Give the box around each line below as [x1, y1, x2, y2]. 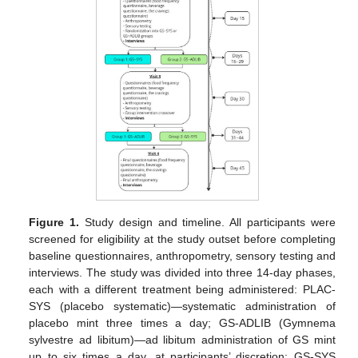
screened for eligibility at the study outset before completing [29, 232, 336, 245]
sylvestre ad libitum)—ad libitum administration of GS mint [29, 332, 336, 346]
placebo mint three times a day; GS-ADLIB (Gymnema [29, 316, 336, 329]
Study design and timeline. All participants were [79, 215, 336, 229]
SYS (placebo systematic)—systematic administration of [29, 299, 336, 312]
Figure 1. [29, 215, 80, 229]
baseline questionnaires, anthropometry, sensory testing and [29, 249, 336, 262]
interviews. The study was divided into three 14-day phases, [29, 265, 336, 279]
